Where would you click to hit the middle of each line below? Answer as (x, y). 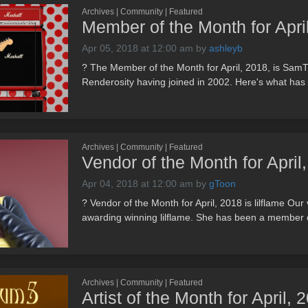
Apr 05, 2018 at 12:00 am (137, 48)
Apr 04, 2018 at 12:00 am (137, 184)
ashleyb (226, 48)
